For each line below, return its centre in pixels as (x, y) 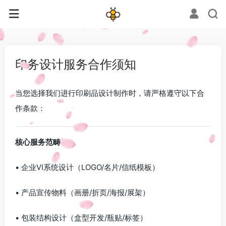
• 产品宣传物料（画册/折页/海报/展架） (82, 192)
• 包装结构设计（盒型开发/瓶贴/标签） (81, 218)
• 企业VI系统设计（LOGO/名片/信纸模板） (87, 167)
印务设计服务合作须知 (76, 64)
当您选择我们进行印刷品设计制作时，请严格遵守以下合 (110, 93)
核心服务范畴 (38, 142)
